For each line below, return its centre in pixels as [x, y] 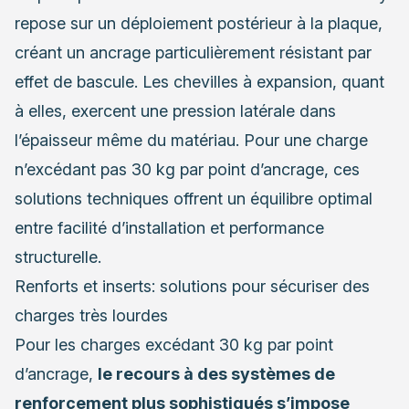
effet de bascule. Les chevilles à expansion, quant [199, 82]
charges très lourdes [91, 316]
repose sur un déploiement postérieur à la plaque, [199, 24]
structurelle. [58, 257]
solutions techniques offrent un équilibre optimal [194, 199]
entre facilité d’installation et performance [169, 228]
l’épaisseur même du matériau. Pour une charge [191, 141]
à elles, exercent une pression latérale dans [175, 111]
